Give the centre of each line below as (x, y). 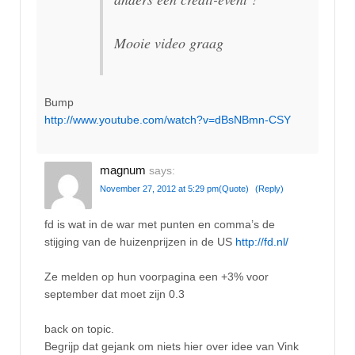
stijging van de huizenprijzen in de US (140, 241)
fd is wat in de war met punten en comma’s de (160, 224)
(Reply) (269, 189)
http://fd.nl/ (262, 241)
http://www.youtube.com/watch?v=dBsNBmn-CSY (168, 119)
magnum (123, 170)
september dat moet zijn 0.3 (115, 294)
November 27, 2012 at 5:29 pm (159, 189)
